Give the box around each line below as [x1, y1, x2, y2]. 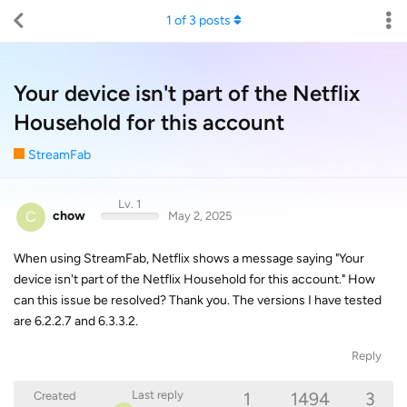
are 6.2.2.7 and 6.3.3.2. [14, 313, 138, 329]
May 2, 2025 [167, 209, 232, 223]
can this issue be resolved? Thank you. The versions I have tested [14, 292, 382, 308]
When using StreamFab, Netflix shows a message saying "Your [14, 250, 364, 266]
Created [34, 389, 76, 402]
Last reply [131, 388, 184, 402]
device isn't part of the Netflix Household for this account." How [14, 271, 375, 287]
